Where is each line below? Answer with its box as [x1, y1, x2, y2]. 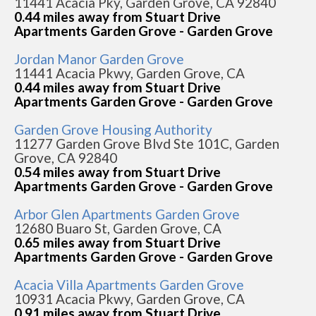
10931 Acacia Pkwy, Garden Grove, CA [14, 291, 245, 307]
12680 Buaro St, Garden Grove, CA [14, 220, 221, 236]
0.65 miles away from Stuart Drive [14, 234, 221, 250]
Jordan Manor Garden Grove [14, 51, 184, 67]
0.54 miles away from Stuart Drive [14, 164, 221, 180]
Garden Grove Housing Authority [14, 121, 212, 138]
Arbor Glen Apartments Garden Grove [14, 206, 240, 222]
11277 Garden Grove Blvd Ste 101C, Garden [14, 135, 279, 152]
